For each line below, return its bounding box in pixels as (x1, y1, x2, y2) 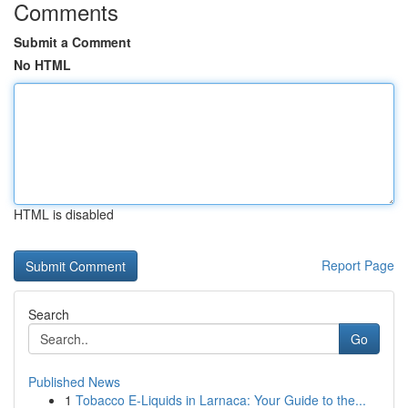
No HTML (14, 56, 71, 74)
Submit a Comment (14, 33, 131, 51)
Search (28, 305, 69, 323)
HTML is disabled (14, 205, 114, 223)
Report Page (321, 256, 394, 274)
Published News (28, 372, 120, 391)
